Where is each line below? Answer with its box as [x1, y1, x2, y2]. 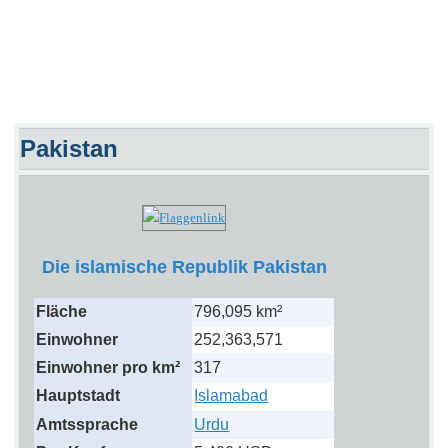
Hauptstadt [36, 387, 121, 405]
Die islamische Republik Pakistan [41, 257, 327, 278]
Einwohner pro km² [36, 359, 181, 377]
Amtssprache [36, 416, 139, 434]
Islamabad [194, 387, 269, 405]
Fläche [36, 303, 88, 321]
